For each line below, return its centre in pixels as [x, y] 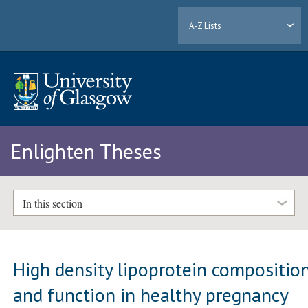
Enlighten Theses [86, 151]
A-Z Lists [206, 25]
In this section [52, 203]
